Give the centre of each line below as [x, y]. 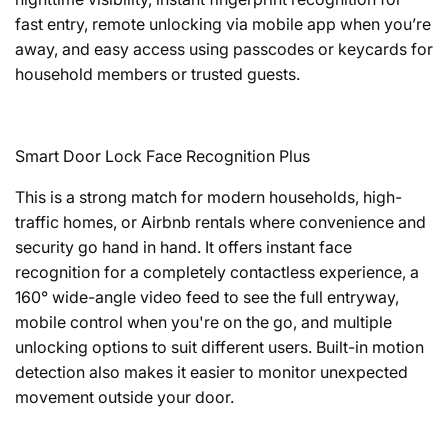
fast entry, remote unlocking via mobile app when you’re [223, 24]
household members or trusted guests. [157, 74]
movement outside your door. [124, 397]
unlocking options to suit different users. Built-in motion [219, 347]
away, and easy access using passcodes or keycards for [224, 49]
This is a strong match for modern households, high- [208, 197]
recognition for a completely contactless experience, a [217, 272]
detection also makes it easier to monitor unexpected [211, 372]
